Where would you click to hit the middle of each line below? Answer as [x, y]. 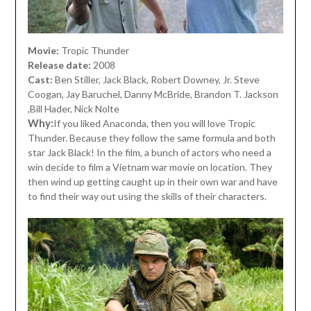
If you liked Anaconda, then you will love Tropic [154, 124]
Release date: [59, 65]
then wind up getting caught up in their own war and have [152, 182]
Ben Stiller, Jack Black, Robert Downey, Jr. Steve [157, 80]
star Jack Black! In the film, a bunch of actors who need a [149, 153]
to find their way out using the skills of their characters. [147, 196]
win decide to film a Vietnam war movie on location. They [150, 167]
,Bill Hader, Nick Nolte [73, 109]
